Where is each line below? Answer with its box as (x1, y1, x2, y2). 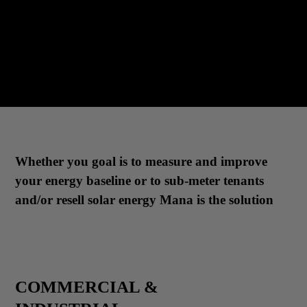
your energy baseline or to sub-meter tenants (15, 173, 265, 188)
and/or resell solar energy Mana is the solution (15, 193, 274, 207)
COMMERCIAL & (15, 278, 159, 296)
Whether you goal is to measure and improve (15, 154, 268, 169)
